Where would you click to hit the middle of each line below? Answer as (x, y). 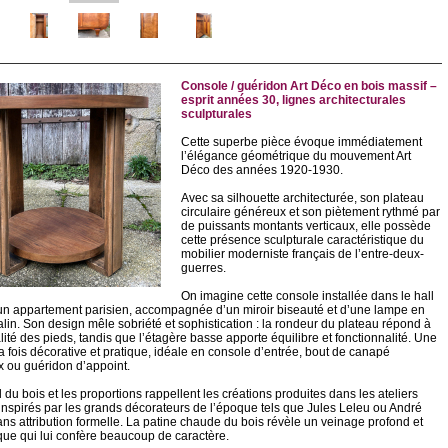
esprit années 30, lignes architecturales (293, 100)
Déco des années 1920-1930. (261, 170)
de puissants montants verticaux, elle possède (305, 226)
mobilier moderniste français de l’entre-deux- (302, 254)
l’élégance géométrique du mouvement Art (295, 156)
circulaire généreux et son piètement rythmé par (310, 212)
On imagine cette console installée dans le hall (307, 296)
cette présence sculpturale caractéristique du (302, 240)
